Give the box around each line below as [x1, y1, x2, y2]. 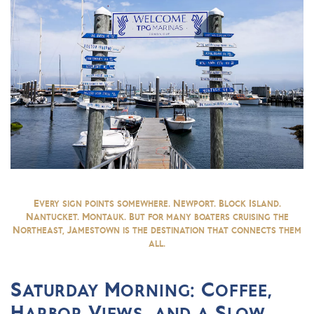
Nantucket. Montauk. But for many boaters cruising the [25, 211, 289, 223]
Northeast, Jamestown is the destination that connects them [13, 224, 301, 236]
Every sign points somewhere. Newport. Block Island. [33, 198, 281, 210]
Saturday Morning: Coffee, [11, 278, 273, 302]
